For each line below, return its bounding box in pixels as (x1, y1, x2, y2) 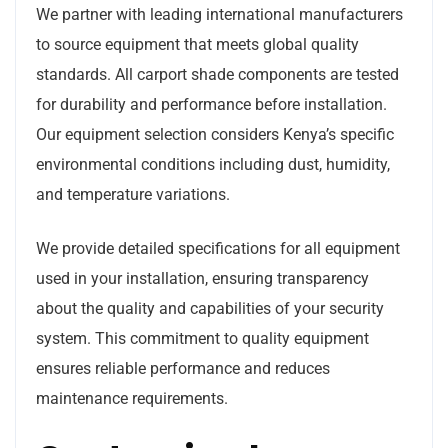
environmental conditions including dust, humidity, (36, 154, 390, 174)
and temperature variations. (36, 184, 230, 204)
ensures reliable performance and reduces (36, 358, 330, 378)
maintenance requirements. (36, 388, 228, 408)
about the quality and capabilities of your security (36, 298, 384, 318)
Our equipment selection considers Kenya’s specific (36, 124, 394, 144)
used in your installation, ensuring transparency (36, 268, 369, 288)
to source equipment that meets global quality (36, 34, 359, 54)
